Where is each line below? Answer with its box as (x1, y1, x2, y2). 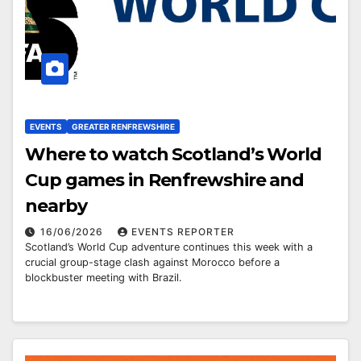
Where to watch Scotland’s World (25, 143, 322, 165)
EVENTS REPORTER (131, 225, 234, 238)
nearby (25, 194, 87, 217)
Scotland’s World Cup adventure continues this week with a (25, 240, 313, 253)
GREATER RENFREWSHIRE (72, 121, 175, 131)
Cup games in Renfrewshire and (25, 168, 305, 191)
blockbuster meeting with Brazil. (25, 271, 182, 284)
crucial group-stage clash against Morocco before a (25, 255, 280, 268)
